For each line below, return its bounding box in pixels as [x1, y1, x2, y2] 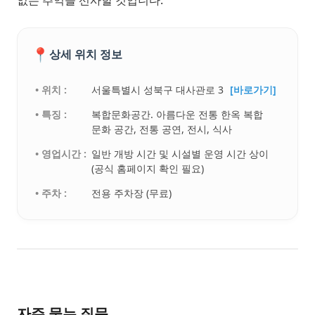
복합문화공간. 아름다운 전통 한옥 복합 [91, 107, 264, 121]
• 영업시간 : [35, 146, 87, 160]
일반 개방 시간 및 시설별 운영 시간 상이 [91, 146, 269, 160]
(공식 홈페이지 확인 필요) [91, 161, 205, 175]
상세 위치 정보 [49, 46, 122, 63]
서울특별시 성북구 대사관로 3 [91, 82, 227, 96]
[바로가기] [230, 82, 277, 96]
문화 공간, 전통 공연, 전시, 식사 [91, 122, 233, 136]
